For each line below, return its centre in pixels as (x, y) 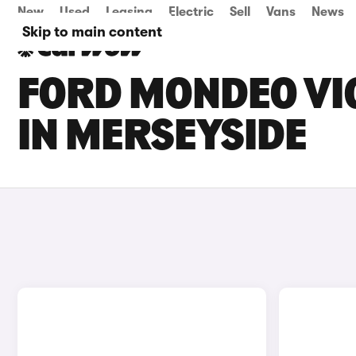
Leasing (129, 12)
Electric (191, 12)
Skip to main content (92, 32)
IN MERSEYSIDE (162, 138)
